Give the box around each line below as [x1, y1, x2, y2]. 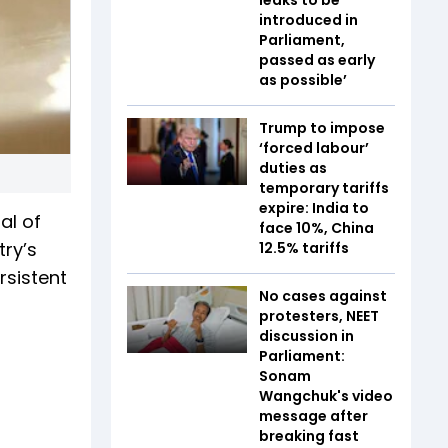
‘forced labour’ [259, 137, 369, 158]
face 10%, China [259, 217, 374, 238]
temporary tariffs [259, 177, 389, 198]
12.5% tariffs [259, 237, 349, 258]
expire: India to [259, 197, 369, 218]
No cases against [259, 285, 387, 306]
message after [259, 405, 368, 426]
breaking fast [259, 425, 359, 446]
